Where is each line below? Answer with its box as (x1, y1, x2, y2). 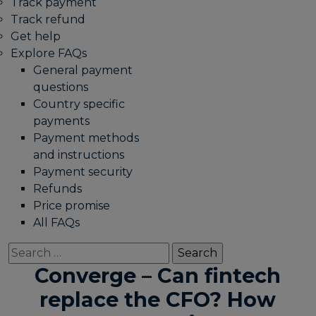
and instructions (33, 148, 124, 162)
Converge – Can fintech (35, 263, 281, 288)
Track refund (11, 13, 85, 26)
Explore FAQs (11, 47, 87, 60)
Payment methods (33, 131, 139, 145)
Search (8, 243, 47, 257)
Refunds (33, 182, 82, 195)
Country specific (33, 97, 125, 111)
